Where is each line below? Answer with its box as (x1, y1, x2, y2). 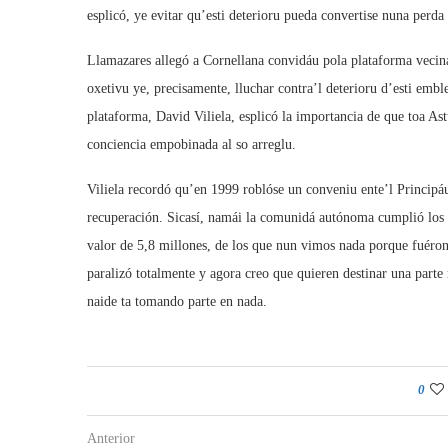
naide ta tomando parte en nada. (87, 294, 267, 309)
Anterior (87, 431, 135, 446)
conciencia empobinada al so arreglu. (87, 137, 296, 152)
